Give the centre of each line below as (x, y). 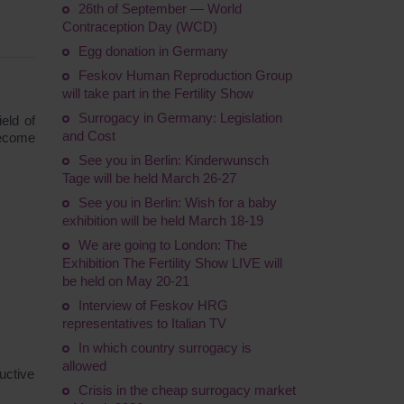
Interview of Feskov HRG (153, 305)
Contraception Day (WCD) (139, 27)
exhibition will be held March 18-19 (162, 220)
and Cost (88, 136)
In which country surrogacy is (165, 348)
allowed (84, 366)
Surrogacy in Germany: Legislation (180, 118)
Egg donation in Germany (153, 51)
